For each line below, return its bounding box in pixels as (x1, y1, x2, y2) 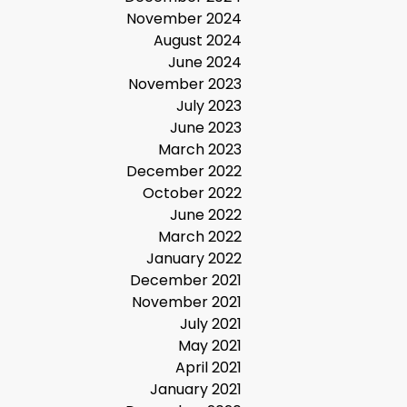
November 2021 (132, 292, 242, 313)
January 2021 (150, 379, 242, 400)
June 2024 (168, 52, 242, 73)
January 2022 (146, 248, 242, 269)
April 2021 (175, 357, 242, 378)
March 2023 (158, 139, 242, 160)
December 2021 (130, 270, 242, 291)
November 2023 (128, 74, 242, 94)
